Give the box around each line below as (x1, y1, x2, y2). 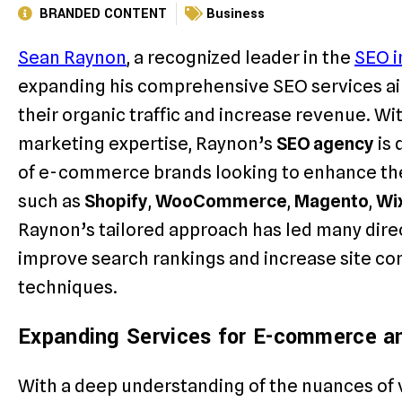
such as (18, 189, 84, 212)
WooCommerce (155, 189, 287, 212)
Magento (294, 189, 369, 212)
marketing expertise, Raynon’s (18, 132, 276, 154)
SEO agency (276, 132, 374, 154)
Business (206, 4, 265, 23)
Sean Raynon (18, 46, 127, 68)
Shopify (84, 189, 148, 212)
